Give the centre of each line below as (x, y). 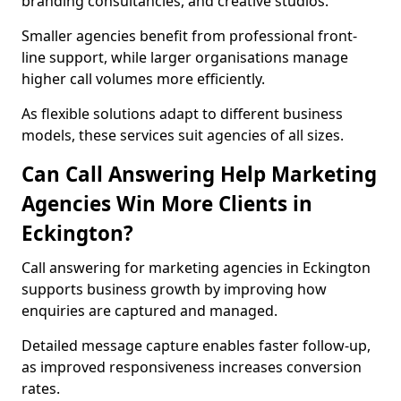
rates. (41, 388)
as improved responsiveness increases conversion (192, 367)
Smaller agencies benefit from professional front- (189, 36)
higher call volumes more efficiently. (143, 79)
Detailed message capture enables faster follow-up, (196, 346)
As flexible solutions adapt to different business (182, 114)
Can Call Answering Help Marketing (199, 174)
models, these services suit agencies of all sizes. (183, 135)
